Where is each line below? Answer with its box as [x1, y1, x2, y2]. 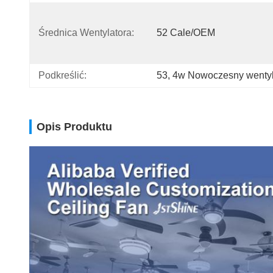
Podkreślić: [38, 70, 87, 80]
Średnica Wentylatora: [38, 27, 134, 38]
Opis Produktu [37, 121, 112, 133]
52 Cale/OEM [157, 27, 215, 38]
